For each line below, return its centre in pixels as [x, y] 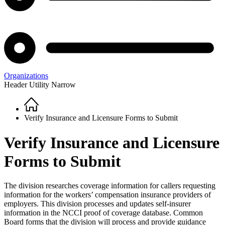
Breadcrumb [37, 114]
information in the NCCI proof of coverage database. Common [103, 213]
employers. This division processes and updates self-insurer [97, 204]
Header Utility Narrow [40, 85]
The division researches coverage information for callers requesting [110, 186]
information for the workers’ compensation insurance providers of [107, 195]
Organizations [26, 76]
